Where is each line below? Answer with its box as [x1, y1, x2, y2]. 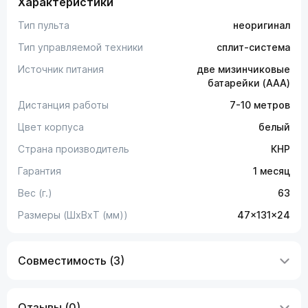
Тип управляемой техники [18, 41, 143, 53]
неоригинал [233, 19, 290, 31]
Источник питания [18, 63, 104, 75]
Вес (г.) [18, 187, 52, 199]
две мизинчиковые [197, 63, 290, 75]
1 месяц [253, 165, 290, 177]
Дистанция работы [18, 99, 109, 111]
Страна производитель [18, 143, 129, 155]
